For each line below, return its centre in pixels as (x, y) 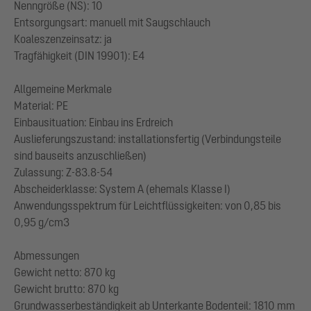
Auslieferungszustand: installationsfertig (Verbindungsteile (148, 138)
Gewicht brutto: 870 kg (66, 288)
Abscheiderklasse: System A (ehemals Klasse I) (122, 188)
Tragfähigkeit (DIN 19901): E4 (79, 55)
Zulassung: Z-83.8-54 (63, 172)
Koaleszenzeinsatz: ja (63, 39)
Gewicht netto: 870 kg (65, 272)
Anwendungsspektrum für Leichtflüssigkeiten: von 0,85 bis (148, 205)
